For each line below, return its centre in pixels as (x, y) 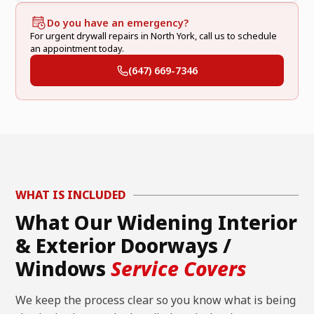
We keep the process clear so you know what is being (156, 300)
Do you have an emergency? (117, 22)
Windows (63, 269)
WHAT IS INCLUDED (71, 195)
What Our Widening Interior (157, 223)
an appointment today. (77, 49)
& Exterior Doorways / (124, 246)
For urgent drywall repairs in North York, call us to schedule (153, 36)
